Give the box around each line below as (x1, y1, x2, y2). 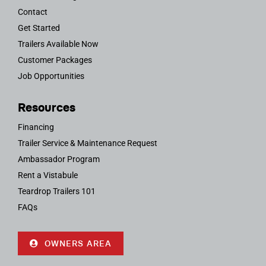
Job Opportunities (17, 71, 84, 81)
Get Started (17, 23, 60, 33)
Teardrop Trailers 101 (17, 186, 96, 196)
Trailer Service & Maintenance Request (17, 138, 157, 148)
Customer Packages (17, 55, 92, 65)
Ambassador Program (17, 154, 100, 164)
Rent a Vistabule (17, 170, 78, 180)
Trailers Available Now (17, 39, 99, 49)
